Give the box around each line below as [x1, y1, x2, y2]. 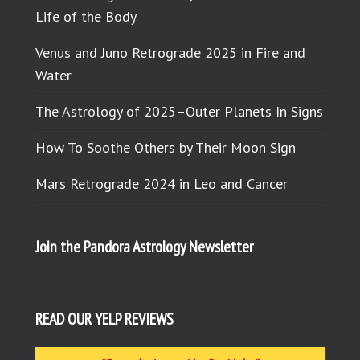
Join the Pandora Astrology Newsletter [35, 236, 254, 258]
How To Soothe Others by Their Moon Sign [35, 138, 297, 157]
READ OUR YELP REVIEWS [35, 309, 174, 330]
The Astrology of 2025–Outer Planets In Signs [35, 102, 324, 121]
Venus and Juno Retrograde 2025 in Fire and [35, 43, 306, 63]
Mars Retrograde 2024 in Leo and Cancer [35, 174, 288, 194]
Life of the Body [35, 7, 137, 27]
